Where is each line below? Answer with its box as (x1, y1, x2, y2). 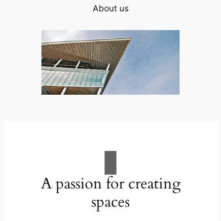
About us (92, 3, 129, 14)
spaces (91, 191, 130, 213)
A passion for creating (40, 173, 181, 194)
